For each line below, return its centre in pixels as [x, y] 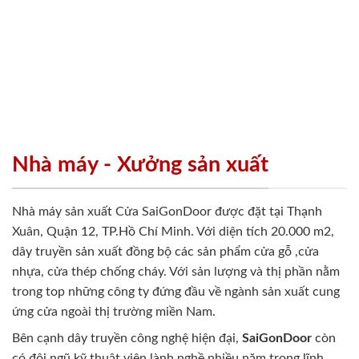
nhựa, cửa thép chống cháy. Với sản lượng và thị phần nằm [176, 272]
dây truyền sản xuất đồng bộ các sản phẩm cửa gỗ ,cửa [165, 252]
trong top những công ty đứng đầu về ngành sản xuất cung [176, 292]
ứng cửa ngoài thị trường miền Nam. [114, 312]
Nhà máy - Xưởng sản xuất [140, 164]
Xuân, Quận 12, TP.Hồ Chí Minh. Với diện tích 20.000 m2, [173, 232]
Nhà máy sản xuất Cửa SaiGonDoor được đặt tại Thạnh [167, 212]
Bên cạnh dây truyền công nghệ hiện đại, [127, 339]
